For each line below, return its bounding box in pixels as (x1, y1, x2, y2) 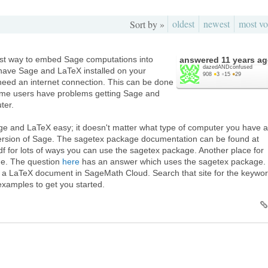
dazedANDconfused (203, 63, 252, 70)
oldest (172, 17, 194, 30)
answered (179, 54, 221, 65)
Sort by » (130, 17, 165, 31)
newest (203, 17, 230, 30)
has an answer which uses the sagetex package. (80, 156, 266, 166)
